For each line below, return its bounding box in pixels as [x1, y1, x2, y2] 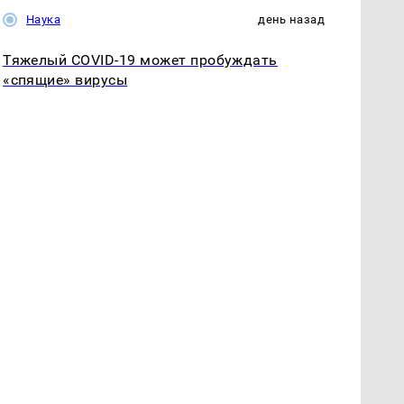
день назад [258, 12, 325, 26]
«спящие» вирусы [3, 70, 128, 88]
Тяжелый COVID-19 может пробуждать [3, 50, 278, 69]
